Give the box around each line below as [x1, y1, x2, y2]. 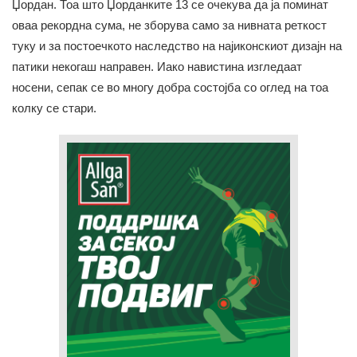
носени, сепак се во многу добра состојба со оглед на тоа [12, 80, 328, 95]
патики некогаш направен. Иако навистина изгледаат [12, 60, 302, 74]
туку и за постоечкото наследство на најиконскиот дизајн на [12, 39, 342, 53]
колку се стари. [12, 101, 96, 116]
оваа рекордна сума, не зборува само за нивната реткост [12, 18, 327, 33]
